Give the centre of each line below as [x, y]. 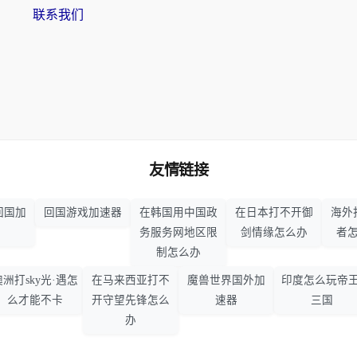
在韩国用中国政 [178, 213]
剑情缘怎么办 [274, 233]
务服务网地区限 [178, 233]
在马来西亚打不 [131, 280]
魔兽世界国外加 [226, 280]
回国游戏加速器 [83, 213]
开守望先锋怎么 [131, 300]
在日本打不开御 [274, 213]
